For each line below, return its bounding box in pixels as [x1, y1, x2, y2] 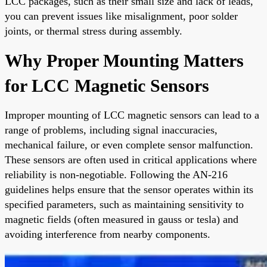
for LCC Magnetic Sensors [5, 75, 209, 95]
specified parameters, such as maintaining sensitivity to [5, 198, 244, 210]
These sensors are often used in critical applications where [5, 153, 257, 166]
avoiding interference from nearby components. [5, 228, 210, 240]
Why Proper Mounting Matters [5, 50, 244, 70]
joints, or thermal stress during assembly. [5, 24, 182, 37]
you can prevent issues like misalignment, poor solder [5, 10, 238, 22]
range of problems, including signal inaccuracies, [5, 123, 218, 136]
